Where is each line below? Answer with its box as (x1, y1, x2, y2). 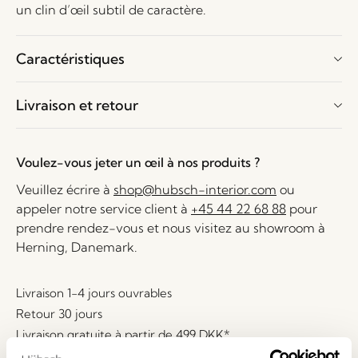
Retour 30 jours (16, 306, 102, 321)
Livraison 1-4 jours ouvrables (16, 285, 172, 300)
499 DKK (176, 327, 224, 342)
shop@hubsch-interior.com (113, 181, 276, 197)
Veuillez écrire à (16, 181, 113, 197)
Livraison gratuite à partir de (16, 327, 176, 342)
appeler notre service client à (16, 201, 191, 217)
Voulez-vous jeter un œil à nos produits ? (16, 154, 260, 170)
